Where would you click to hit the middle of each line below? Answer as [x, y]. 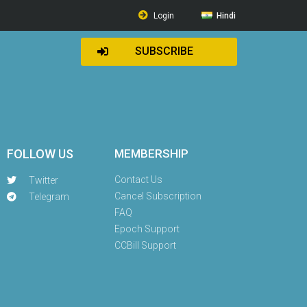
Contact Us [138, 180]
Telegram [49, 197]
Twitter [44, 180]
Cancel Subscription [158, 196]
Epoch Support [147, 229]
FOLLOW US [40, 154]
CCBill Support [145, 245]
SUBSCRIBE [164, 51]
